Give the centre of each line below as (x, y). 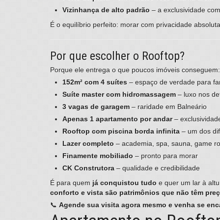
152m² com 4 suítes (95, 82)
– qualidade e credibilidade (157, 168)
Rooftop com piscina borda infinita (121, 131)
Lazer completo (88, 144)
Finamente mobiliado (98, 156)
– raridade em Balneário (168, 107)
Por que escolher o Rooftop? (117, 56)
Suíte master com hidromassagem (119, 95)
